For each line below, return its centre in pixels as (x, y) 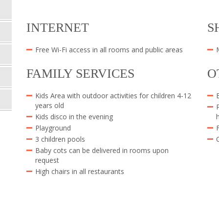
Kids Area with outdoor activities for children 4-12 (113, 96)
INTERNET (58, 28)
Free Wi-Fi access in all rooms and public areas (109, 50)
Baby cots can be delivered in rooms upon (102, 150)
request (47, 160)
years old (50, 105)
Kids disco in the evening (74, 117)
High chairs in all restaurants (80, 171)
